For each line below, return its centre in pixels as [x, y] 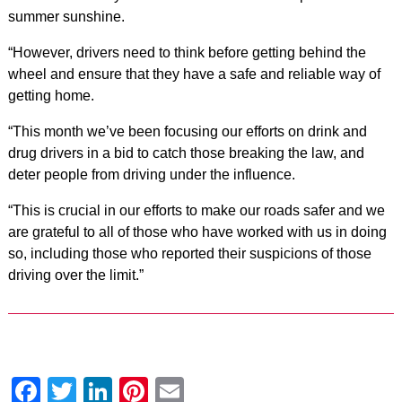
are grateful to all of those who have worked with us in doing [197, 232]
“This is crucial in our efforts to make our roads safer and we [196, 210]
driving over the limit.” [75, 275]
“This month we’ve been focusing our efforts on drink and [187, 131]
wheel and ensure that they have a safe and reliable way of [194, 74]
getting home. [51, 96]
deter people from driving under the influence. [151, 175]
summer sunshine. [66, 17]
